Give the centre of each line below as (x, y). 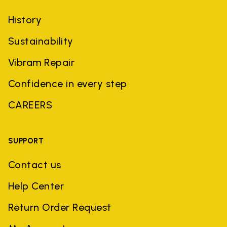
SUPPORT (26, 141)
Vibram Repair (42, 62)
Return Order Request (60, 207)
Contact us (35, 164)
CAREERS (30, 105)
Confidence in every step (68, 83)
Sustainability (41, 41)
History (25, 20)
